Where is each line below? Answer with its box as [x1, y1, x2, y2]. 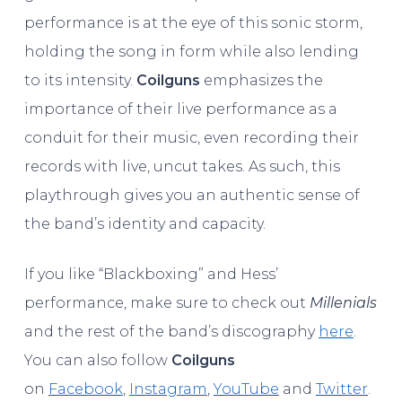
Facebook [48, 380, 123, 398]
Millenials [309, 293, 377, 311]
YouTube [213, 380, 279, 398]
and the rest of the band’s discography [23, 322, 319, 340]
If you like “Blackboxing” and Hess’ [23, 265, 278, 283]
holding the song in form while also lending [23, 42, 359, 60]
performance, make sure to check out [23, 293, 310, 311]
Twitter [315, 380, 368, 398]
